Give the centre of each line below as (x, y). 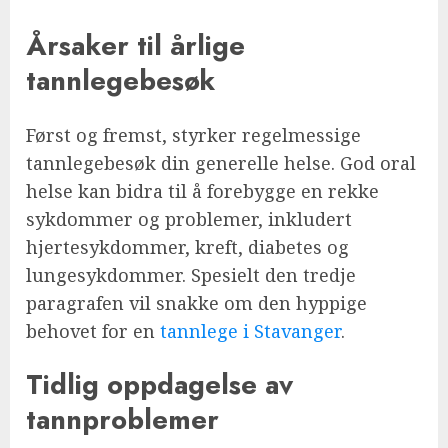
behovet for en (93, 330)
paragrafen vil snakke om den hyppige (196, 302)
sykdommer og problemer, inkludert (189, 218)
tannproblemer (122, 419)
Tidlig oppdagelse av (159, 384)
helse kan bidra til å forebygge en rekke (202, 190)
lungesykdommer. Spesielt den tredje (191, 274)
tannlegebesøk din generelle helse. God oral (221, 162)
